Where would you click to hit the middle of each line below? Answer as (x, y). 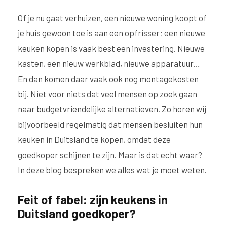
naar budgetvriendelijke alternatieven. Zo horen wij (112, 109)
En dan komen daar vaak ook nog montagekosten (108, 79)
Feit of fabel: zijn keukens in (93, 199)
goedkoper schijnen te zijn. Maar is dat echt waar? (110, 155)
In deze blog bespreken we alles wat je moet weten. (112, 170)
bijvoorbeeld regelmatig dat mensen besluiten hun (110, 124)
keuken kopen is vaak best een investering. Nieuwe (111, 48)
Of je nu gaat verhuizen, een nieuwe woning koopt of (112, 18)
